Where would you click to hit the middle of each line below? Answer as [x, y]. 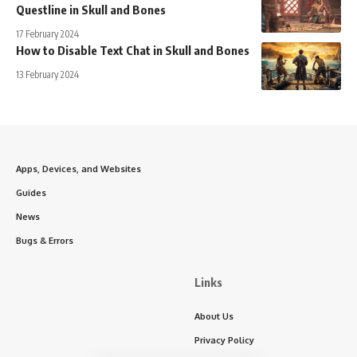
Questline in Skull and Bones [91, 10]
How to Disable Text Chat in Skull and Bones [133, 51]
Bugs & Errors [45, 241]
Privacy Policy [224, 341]
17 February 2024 [47, 34]
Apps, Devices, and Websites [78, 169]
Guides [31, 193]
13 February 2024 [47, 75]
